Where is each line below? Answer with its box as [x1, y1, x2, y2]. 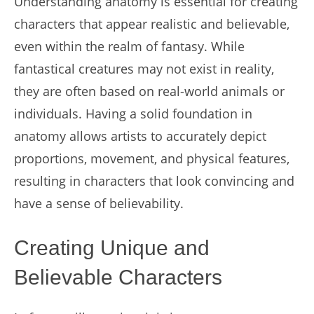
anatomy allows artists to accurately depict [14, 128, 266, 144]
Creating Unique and [14, 236, 210, 259]
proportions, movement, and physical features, [14, 150, 289, 167]
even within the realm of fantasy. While [14, 38, 245, 55]
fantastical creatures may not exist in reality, [14, 60, 274, 77]
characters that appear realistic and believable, [14, 15, 289, 32]
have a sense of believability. [14, 195, 184, 212]
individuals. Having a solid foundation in [14, 105, 252, 122]
